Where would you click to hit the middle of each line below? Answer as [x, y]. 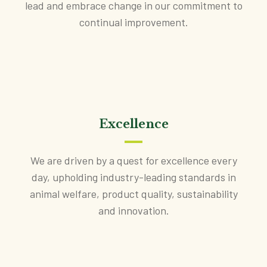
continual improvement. [133, 22]
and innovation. [133, 210]
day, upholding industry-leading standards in [133, 177]
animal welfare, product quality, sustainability [133, 193]
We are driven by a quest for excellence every [133, 160]
